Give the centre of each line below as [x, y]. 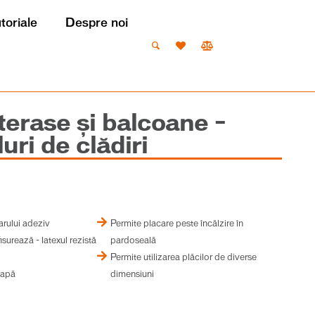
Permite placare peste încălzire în [176, 224]
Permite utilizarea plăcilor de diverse [183, 257]
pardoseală [133, 240]
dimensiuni [132, 274]
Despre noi [97, 23]
